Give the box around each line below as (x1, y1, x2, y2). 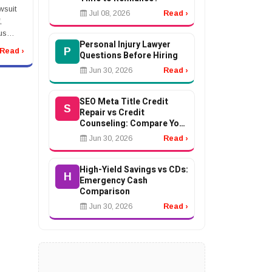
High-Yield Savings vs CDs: (80, 163, 188, 176)
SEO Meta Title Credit (80, 95, 168, 108)
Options (80, 128, 112, 141)
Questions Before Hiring (80, 49, 178, 62)
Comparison (80, 185, 130, 198)
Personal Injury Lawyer (80, 38, 171, 51)
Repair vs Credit (80, 106, 144, 119)
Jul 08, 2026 (87, 9, 130, 18)
